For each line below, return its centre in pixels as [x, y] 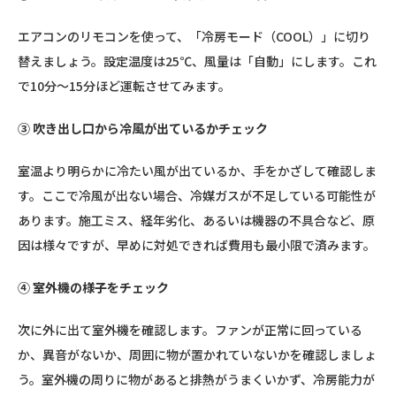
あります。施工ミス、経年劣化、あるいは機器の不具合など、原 [196, 220]
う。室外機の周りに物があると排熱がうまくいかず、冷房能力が [196, 379]
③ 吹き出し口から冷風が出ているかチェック [143, 128]
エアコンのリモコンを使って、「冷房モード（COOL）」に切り [194, 36]
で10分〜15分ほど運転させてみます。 [124, 86]
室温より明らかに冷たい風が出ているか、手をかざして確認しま [197, 171]
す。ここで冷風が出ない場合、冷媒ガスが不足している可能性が [197, 195]
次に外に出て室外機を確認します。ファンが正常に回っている [190, 330]
